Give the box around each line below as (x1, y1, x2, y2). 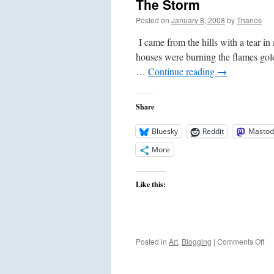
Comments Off (217, 236, 264, 246)
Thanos (237, 15, 262, 25)
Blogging (182, 236, 212, 246)
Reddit (202, 126, 224, 136)
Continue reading (148, 65, 217, 78)
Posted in (136, 236, 167, 246)
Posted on (136, 15, 169, 25)
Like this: (136, 179, 166, 190)
